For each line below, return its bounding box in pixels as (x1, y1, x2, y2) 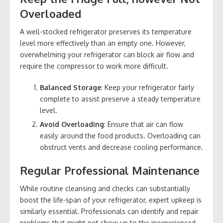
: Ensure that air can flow (104, 119, 183, 128)
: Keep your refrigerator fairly (101, 83, 194, 92)
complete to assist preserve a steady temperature (40, 94, 201, 103)
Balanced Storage (40, 83, 101, 92)
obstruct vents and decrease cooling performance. (40, 142, 203, 151)
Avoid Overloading (40, 119, 104, 128)
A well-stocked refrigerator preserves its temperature (20, 27, 192, 36)
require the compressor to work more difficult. (20, 61, 168, 70)
